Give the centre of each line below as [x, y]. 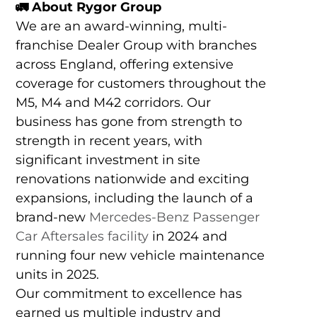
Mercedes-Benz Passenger [174, 218]
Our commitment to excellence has [128, 294]
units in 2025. [57, 275]
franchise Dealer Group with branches [136, 46]
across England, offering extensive [124, 65]
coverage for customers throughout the [140, 84]
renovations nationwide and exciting [132, 179]
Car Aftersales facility [82, 237]
